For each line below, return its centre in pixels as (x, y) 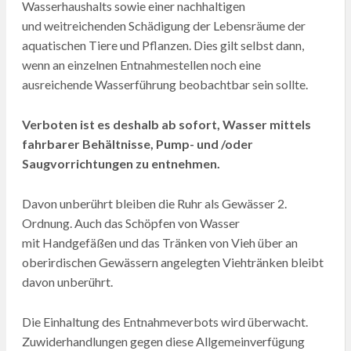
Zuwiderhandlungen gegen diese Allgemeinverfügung (163, 341)
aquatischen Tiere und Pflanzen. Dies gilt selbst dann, (163, 45)
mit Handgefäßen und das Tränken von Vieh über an (159, 242)
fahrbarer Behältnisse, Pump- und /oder (137, 143)
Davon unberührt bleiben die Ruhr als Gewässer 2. (154, 203)
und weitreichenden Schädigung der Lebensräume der (163, 25)
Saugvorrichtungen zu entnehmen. (121, 163)
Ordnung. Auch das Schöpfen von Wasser (130, 223)
